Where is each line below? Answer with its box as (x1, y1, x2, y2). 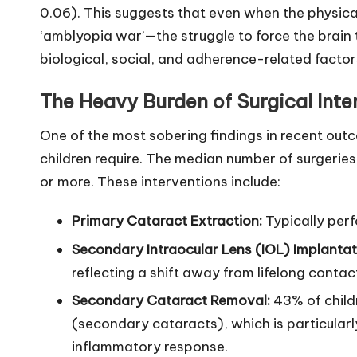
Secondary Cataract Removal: (72, 292, 270, 310)
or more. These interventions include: (40, 173, 280, 191)
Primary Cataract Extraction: (72, 212, 262, 230)
